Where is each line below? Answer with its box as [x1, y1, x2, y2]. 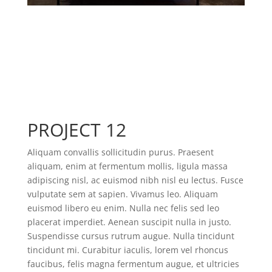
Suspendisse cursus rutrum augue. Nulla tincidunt [27, 229, 234, 242]
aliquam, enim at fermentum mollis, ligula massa [27, 160, 228, 172]
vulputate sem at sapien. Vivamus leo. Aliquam [27, 188, 218, 200]
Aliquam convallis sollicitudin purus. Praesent [27, 146, 214, 158]
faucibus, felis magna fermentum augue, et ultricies [27, 257, 239, 270]
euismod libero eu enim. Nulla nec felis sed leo [27, 202, 219, 214]
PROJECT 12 [27, 117, 126, 142]
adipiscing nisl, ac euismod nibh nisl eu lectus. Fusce [27, 174, 243, 186]
